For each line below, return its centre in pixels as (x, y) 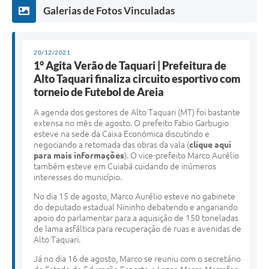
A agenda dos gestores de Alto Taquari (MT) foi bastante (137, 112)
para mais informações (79, 155)
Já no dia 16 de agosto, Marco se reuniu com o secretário (137, 258)
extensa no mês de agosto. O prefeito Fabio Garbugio (131, 123)
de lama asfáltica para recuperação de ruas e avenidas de (138, 228)
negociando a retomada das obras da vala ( (111, 144)
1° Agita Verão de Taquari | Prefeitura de (130, 65)
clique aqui (210, 144)
